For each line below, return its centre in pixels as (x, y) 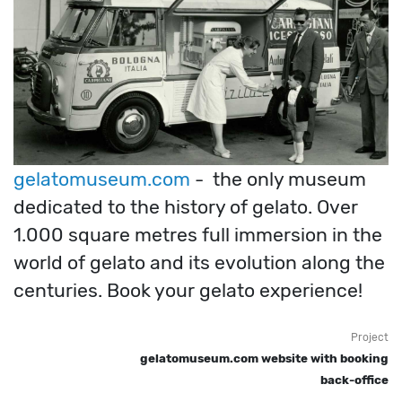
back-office (354, 380)
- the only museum (280, 179)
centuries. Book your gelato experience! (190, 290)
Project (370, 337)
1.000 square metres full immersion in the (198, 234)
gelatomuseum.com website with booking (264, 358)
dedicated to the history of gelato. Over (186, 206)
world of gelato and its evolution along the (199, 262)
